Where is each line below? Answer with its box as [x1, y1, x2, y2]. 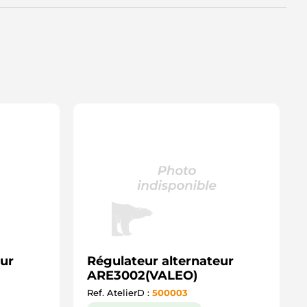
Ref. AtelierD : [87, 287, 152, 298]
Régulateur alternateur [87, 254, 234, 269]
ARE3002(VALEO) [87, 268, 197, 283]
